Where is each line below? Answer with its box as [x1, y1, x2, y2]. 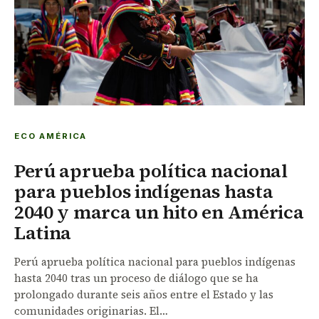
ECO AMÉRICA [14, 131, 88, 142]
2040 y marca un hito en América [14, 199, 304, 226]
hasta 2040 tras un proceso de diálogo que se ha [14, 271, 258, 286]
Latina [14, 220, 72, 246]
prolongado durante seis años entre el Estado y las [14, 287, 273, 303]
